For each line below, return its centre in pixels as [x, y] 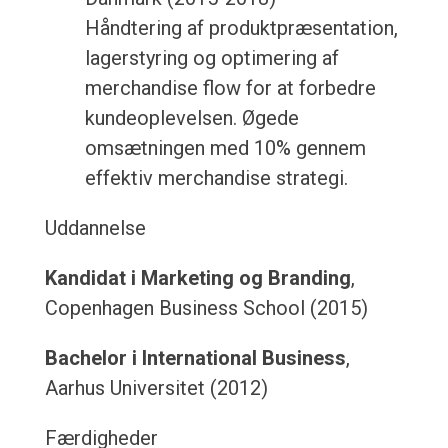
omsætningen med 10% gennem [225, 148]
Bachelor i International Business [195, 358]
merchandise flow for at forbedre [230, 88]
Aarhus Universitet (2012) [156, 388]
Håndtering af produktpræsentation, [241, 28]
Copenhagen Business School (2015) [206, 308]
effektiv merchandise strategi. [216, 178]
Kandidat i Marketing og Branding [197, 278]
